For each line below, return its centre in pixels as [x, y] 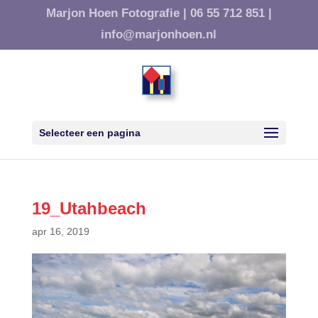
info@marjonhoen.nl [159, 34]
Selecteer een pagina [89, 132]
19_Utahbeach [89, 208]
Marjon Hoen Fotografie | [116, 13]
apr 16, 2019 [60, 231]
